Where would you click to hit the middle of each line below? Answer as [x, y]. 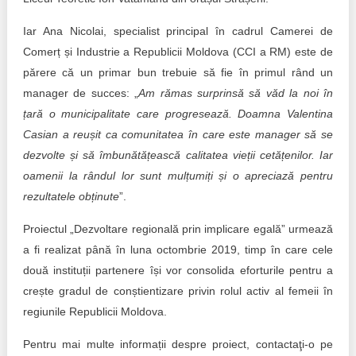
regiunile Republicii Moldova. [95, 311]
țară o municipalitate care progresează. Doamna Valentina [178, 114]
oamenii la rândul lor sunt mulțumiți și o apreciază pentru [178, 176]
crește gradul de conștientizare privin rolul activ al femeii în [178, 291]
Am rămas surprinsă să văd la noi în [236, 93]
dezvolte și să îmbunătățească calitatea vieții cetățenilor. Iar [178, 155]
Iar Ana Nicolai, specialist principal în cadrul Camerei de [178, 31]
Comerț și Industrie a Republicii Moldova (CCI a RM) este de [178, 52]
